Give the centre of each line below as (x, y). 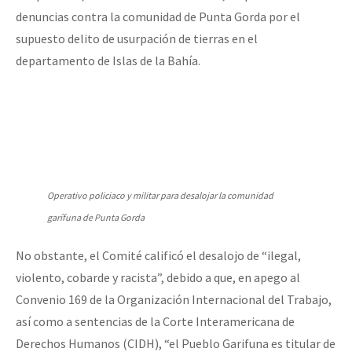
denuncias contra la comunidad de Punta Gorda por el (158, 16)
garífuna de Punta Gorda (96, 217)
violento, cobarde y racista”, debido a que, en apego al (158, 277)
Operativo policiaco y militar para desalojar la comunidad (160, 195)
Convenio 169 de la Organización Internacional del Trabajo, (174, 299)
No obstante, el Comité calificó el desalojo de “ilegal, (158, 255)
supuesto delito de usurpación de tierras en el (137, 38)
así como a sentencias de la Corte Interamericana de (155, 321)
